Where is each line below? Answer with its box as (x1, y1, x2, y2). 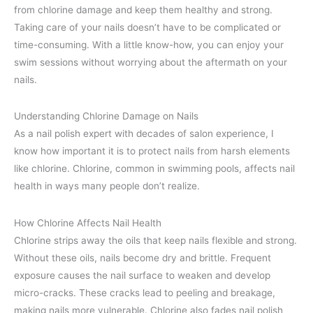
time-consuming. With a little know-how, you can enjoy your (14, 39, 284, 51)
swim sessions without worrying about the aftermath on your (14, 57, 287, 68)
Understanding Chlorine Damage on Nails (14, 110, 198, 122)
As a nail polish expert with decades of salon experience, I (14, 128, 274, 140)
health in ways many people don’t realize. (14, 180, 200, 192)
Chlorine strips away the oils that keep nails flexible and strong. (14, 234, 297, 246)
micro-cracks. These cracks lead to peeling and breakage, (14, 286, 275, 298)
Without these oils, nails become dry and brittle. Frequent (14, 252, 271, 263)
